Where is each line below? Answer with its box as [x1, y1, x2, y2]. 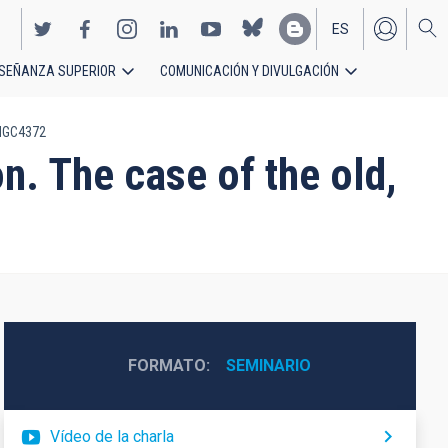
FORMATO [127, 356, 206, 375]
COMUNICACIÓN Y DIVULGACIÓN [160, 63, 339, 79]
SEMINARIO [225, 356, 311, 375]
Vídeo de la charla [49, 427, 174, 446]
